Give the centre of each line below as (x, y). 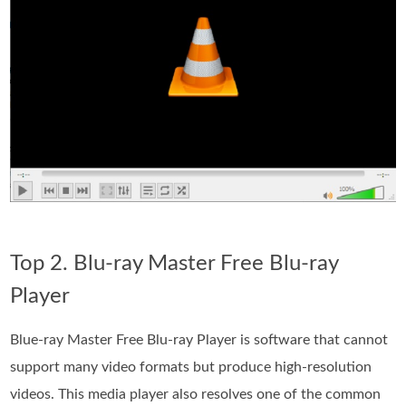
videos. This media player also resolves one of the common (196, 395)
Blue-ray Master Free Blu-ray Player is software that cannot (199, 340)
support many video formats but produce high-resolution (191, 367)
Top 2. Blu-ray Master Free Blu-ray (174, 264)
